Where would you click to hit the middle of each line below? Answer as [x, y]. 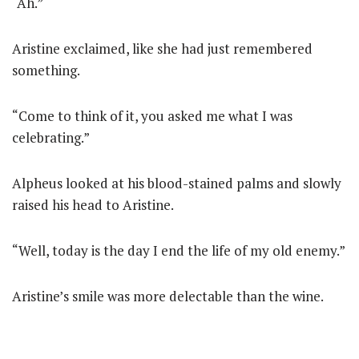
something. [46, 70]
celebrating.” [51, 137]
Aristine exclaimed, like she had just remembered [162, 48]
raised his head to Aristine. [93, 205]
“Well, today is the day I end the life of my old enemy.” [179, 250]
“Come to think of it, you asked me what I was [152, 116]
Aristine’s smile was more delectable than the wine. [168, 296]
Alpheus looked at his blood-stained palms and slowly [177, 183]
